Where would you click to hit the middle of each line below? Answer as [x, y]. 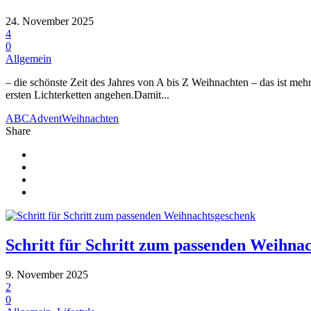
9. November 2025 [47, 275]
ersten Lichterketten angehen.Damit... [87, 95]
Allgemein [28, 59]
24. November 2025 [50, 22]
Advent [45, 119]
